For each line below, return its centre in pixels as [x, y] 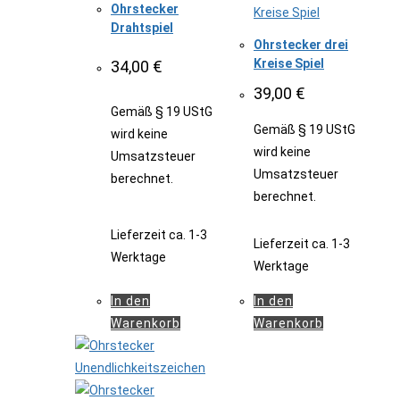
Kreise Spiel [289, 64]
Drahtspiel [142, 28]
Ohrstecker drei [301, 45]
